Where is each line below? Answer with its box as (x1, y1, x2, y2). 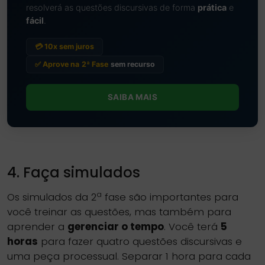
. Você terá (164, 219, 221, 234)
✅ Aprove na (35, 60, 79, 69)
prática (198, 2, 227, 12)
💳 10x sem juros (35, 42, 94, 51)
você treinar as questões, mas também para (7, 205, 231, 219)
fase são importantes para (102, 190, 238, 204)
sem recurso (111, 60, 155, 69)
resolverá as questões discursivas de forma (26, 2, 198, 12)
